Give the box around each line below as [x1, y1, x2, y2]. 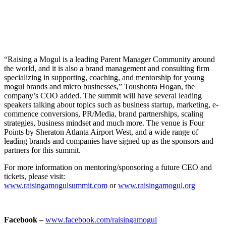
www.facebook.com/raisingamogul [45, 215, 157, 224]
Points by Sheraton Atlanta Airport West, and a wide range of [4, 127, 198, 136]
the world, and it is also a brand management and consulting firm [4, 64, 209, 73]
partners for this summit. [4, 145, 81, 154]
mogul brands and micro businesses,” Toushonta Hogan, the [4, 82, 195, 91]
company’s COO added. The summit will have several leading [4, 91, 202, 100]
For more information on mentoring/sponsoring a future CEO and [4, 162, 212, 172]
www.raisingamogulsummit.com [4, 181, 107, 190]
